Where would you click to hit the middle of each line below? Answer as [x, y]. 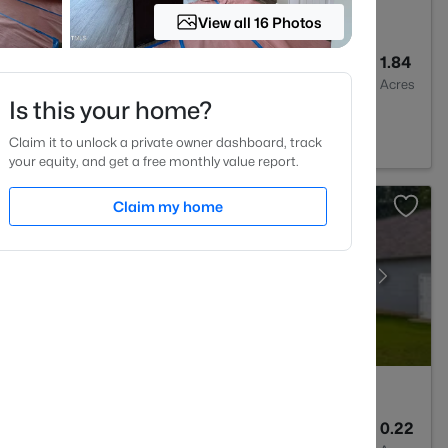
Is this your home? [110, 110]
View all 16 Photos [260, 22]
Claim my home [168, 206]
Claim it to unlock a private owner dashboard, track [165, 142]
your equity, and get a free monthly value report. [154, 161]
